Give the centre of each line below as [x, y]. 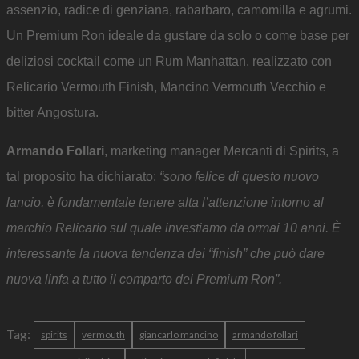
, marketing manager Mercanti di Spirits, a [222, 151]
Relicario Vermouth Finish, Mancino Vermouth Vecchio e [166, 87]
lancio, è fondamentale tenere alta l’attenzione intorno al [165, 203]
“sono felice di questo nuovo [239, 177]
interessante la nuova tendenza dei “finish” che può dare [165, 254]
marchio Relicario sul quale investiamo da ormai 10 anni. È [173, 228]
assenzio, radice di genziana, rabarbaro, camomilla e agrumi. [179, 10]
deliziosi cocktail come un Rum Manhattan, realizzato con [169, 62]
